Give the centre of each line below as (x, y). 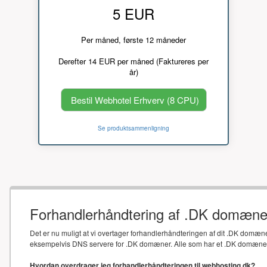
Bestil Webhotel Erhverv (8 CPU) (135, 100)
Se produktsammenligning (133, 128)
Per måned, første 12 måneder (133, 39)
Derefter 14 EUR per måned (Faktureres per (133, 61)
